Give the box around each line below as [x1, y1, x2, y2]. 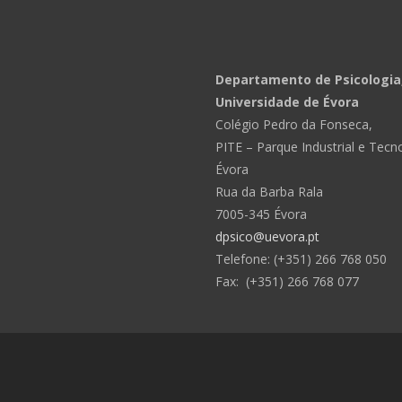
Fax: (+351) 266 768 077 [215, 273, 359, 290]
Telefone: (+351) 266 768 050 [215, 250, 387, 267]
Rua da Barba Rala [215, 183, 323, 200]
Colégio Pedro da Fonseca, [215, 116, 372, 133]
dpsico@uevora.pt [215, 228, 319, 245]
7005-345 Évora [215, 205, 307, 223]
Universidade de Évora [215, 93, 359, 110]
